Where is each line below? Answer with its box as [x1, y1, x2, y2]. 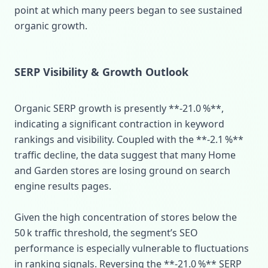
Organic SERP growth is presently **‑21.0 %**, [14, 102, 224, 115]
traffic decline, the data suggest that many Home [14, 148, 236, 162]
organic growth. [14, 19, 87, 32]
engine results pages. [14, 179, 111, 193]
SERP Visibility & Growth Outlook [14, 65, 188, 79]
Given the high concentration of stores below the [14, 211, 237, 224]
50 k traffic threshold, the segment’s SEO [14, 226, 198, 239]
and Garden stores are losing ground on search [14, 164, 230, 177]
